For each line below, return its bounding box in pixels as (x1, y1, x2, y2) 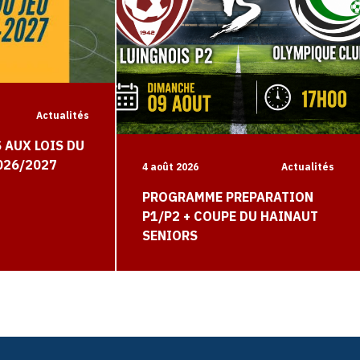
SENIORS (142, 227, 198, 244)
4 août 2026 (142, 161, 199, 174)
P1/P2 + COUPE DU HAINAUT (142, 208, 319, 225)
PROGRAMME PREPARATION (142, 189, 314, 206)
